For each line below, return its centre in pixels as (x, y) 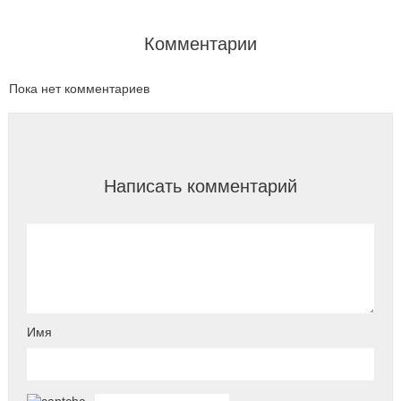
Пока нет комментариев (79, 88)
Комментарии (200, 43)
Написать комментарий (200, 186)
